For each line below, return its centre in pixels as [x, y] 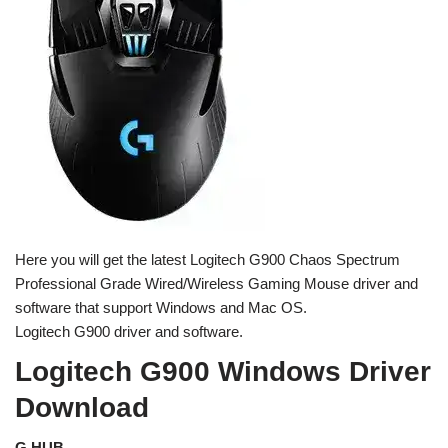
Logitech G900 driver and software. [129, 331]
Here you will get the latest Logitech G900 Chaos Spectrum [207, 259]
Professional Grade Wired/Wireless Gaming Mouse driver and [216, 283]
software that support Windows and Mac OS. [161, 307]
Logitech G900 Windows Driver [223, 371]
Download [82, 407]
